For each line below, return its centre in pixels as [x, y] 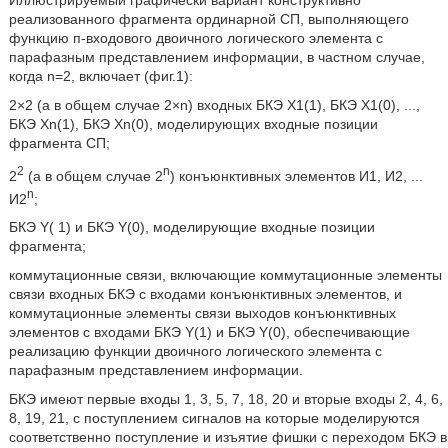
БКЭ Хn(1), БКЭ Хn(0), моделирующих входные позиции [193, 124]
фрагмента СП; [59, 143]
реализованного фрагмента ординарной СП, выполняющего [208, 19]
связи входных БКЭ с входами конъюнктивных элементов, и [205, 294]
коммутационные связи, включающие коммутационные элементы [225, 275]
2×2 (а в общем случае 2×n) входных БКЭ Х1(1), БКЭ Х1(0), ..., [214, 105]
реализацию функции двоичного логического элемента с [195, 351]
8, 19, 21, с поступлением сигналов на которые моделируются [214, 418]
